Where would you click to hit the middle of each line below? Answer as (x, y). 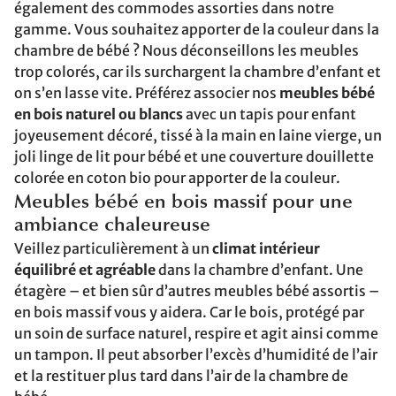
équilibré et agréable (85, 270)
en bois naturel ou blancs (99, 114)
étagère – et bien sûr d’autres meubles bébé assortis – (197, 291)
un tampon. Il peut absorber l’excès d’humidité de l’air (196, 354)
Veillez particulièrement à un (113, 248)
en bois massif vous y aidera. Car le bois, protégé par (189, 312)
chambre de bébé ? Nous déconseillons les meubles (187, 50)
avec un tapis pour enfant (270, 114)
